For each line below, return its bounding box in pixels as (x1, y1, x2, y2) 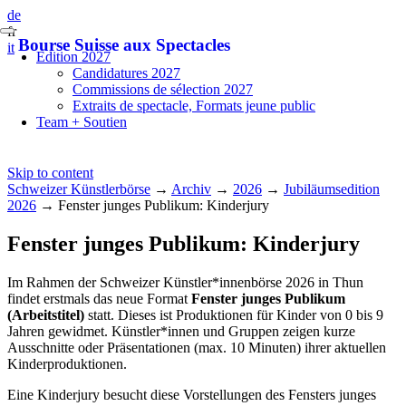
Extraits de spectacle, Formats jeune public (72, 98, 315, 113)
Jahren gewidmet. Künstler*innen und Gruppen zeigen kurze (7, 323, 355, 339)
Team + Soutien (36, 114, 127, 130)
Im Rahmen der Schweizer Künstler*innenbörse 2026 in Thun (7, 274, 363, 290)
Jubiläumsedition (284, 181, 380, 197)
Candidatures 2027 (72, 65, 180, 81)
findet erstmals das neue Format (7, 290, 191, 306)
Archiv (171, 181, 211, 197)
